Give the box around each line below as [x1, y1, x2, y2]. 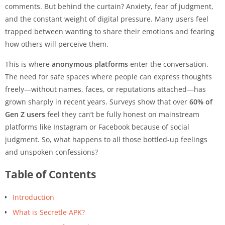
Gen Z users [5, 109, 45, 119]
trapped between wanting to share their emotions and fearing [5, 26, 214, 36]
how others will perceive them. [5, 39, 108, 49]
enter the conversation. [128, 59, 208, 69]
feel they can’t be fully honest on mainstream [45, 109, 199, 119]
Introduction [13, 192, 54, 202]
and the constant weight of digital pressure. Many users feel [5, 14, 208, 24]
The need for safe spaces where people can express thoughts [5, 71, 212, 81]
